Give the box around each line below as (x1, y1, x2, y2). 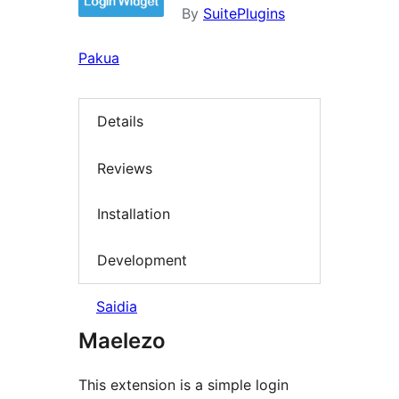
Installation (97, 205, 170, 224)
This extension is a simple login (78, 376, 289, 395)
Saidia (96, 297, 137, 316)
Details (97, 112, 143, 131)
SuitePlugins (203, 4, 285, 23)
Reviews (97, 159, 152, 177)
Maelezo (78, 328, 166, 354)
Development (97, 250, 187, 269)
